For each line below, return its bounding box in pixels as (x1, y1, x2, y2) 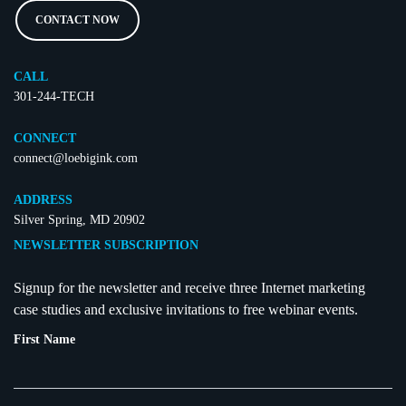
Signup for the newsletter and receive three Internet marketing (14, 279, 365, 295)
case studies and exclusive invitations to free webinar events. (14, 301, 358, 317)
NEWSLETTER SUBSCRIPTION (14, 237, 198, 252)
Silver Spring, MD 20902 (14, 212, 145, 227)
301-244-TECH (14, 89, 94, 103)
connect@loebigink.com (14, 150, 138, 165)
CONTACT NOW (35, 13, 120, 26)
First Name (14, 332, 75, 346)
